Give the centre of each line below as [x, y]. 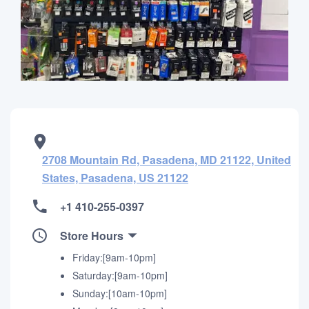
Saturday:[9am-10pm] [120, 275]
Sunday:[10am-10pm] [120, 293]
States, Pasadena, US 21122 [115, 178]
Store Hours [92, 236]
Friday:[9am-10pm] [114, 257]
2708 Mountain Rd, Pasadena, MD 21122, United [167, 160]
